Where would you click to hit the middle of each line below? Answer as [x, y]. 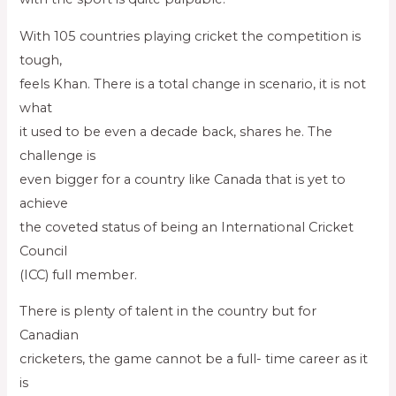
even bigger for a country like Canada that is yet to [183, 179]
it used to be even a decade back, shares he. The [176, 131]
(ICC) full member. [79, 274]
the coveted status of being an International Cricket [187, 227]
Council [44, 251]
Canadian [49, 335]
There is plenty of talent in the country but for [168, 312]
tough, [41, 60]
